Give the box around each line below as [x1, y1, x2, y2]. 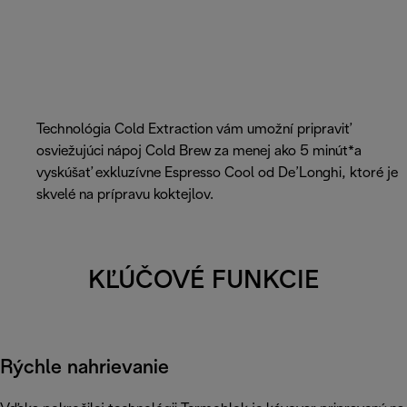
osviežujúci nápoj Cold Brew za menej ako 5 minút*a [36, 144, 362, 159]
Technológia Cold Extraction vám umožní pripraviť [36, 123, 351, 137]
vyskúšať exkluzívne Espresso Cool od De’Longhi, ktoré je [36, 166, 398, 181]
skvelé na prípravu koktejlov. [36, 188, 213, 203]
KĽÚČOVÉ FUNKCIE [87, 270, 320, 294]
